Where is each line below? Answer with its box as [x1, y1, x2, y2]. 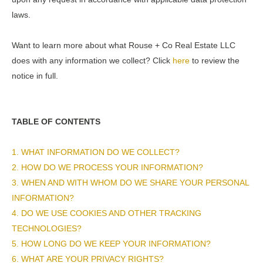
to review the [190, 56, 240, 65]
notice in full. [12, 71, 58, 80]
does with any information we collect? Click [12, 56, 173, 65]
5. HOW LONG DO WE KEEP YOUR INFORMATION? [12, 239, 211, 248]
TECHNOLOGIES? [12, 224, 82, 233]
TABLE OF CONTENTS [12, 117, 100, 126]
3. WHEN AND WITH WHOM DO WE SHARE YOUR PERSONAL [12, 178, 249, 187]
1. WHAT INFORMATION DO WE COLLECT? [12, 147, 180, 157]
